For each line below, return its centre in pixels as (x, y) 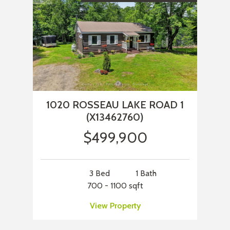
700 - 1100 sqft (115, 186)
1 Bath (146, 174)
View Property (115, 206)
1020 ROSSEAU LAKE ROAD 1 (115, 105)
